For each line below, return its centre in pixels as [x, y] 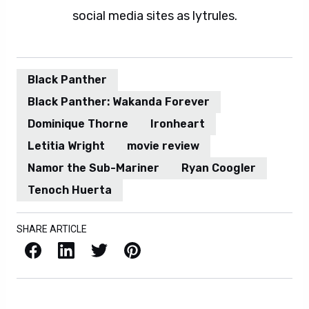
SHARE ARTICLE [52, 229]
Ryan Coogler [219, 168]
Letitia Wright [66, 146]
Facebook [28, 249]
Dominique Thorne [78, 124]
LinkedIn [62, 249]
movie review [163, 146]
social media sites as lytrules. [154, 16]
